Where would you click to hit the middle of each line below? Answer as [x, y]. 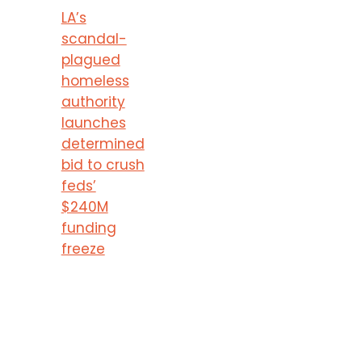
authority [93, 102]
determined [103, 144]
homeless [95, 81]
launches [93, 123]
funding [88, 228]
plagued [90, 60]
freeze [83, 249]
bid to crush [103, 165]
